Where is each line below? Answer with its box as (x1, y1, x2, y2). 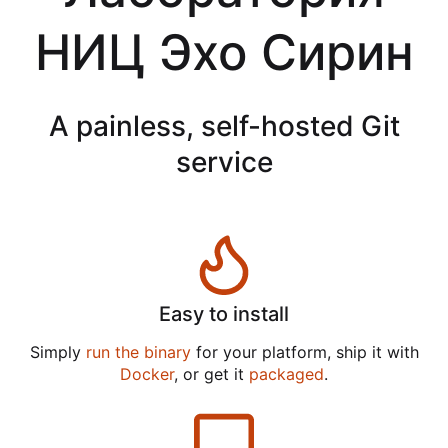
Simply (29, 342, 86, 363)
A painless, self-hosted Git (48, 109, 400, 143)
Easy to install (159, 302, 289, 327)
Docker (120, 364, 174, 385)
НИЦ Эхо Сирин (34, 23, 414, 82)
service (175, 145, 273, 179)
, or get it (174, 364, 249, 385)
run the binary (85, 342, 191, 363)
